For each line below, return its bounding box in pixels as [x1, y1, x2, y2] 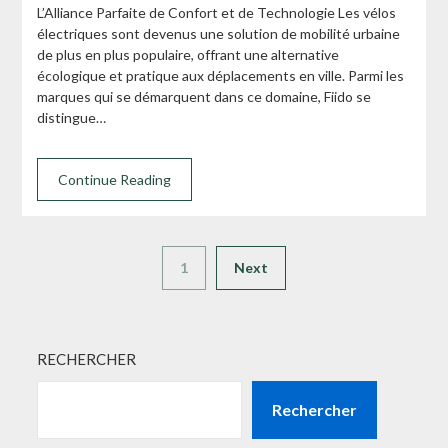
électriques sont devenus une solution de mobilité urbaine [37, 24, 401, 42]
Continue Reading [58, 170, 172, 188]
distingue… [37, 108, 107, 126]
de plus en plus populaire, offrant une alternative [37, 45, 340, 63]
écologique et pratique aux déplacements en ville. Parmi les [37, 66, 405, 84]
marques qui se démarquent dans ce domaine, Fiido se [37, 87, 372, 105]
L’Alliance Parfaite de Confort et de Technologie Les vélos [37, 3, 397, 21]
